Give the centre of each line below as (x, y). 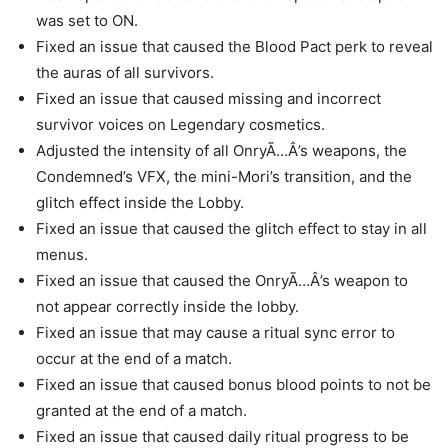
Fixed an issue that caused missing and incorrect (208, 98)
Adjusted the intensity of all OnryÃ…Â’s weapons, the (221, 150)
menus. (62, 254)
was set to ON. (87, 20)
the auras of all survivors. (125, 72)
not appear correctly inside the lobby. (167, 306)
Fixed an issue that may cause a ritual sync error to (215, 332)
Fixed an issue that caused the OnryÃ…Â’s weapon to (222, 280)
